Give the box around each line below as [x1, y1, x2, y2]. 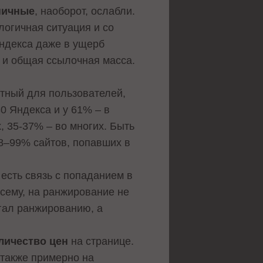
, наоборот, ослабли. [35, 5, 136, 17]
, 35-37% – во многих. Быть [1, 120, 135, 132]
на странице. [68, 235, 134, 247]
